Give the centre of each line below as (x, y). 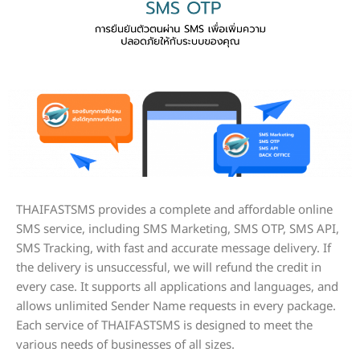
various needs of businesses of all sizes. (125, 346)
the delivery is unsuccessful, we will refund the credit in (169, 268)
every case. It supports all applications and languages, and (177, 288)
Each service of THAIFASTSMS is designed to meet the (164, 326)
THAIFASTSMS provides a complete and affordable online (174, 211)
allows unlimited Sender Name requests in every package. (176, 307)
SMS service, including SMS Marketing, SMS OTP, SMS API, (178, 230)
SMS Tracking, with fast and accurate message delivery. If (174, 249)
